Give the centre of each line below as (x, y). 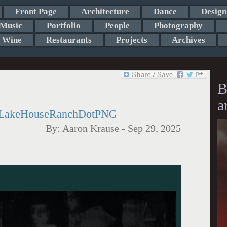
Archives (188, 40)
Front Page (36, 11)
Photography (178, 26)
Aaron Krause (91, 128)
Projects (131, 40)
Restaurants (69, 40)
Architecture (105, 11)
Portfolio (63, 26)
